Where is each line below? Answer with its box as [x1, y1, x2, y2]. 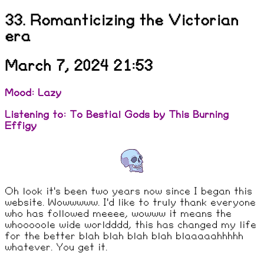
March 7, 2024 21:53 [5, 58, 153, 74]
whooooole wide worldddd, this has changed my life [5, 220, 256, 230]
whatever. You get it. [5, 242, 107, 253]
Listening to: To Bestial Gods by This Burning [5, 110, 229, 120]
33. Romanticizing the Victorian [5, 14, 239, 29]
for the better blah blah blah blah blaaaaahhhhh [5, 231, 243, 242]
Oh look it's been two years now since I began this [5, 186, 252, 197]
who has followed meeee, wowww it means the [5, 209, 232, 219]
